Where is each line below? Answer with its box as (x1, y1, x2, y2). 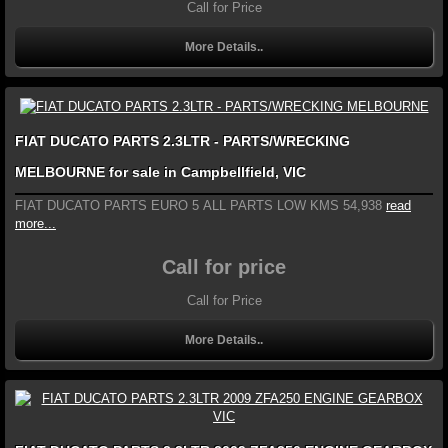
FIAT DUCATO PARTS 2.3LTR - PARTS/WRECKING (15, 132, 350, 149)
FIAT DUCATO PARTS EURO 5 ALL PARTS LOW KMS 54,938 (15, 197, 382, 213)
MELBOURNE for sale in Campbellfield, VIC (15, 163, 306, 180)
